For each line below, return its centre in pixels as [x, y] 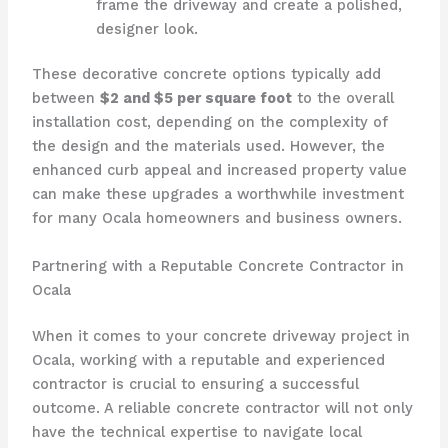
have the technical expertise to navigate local [196, 431]
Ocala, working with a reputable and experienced [208, 359]
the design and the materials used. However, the [208, 146]
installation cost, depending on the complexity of [209, 122]
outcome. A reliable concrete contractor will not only [222, 407]
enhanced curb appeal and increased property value [219, 170]
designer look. [146, 28]
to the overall [342, 98]
